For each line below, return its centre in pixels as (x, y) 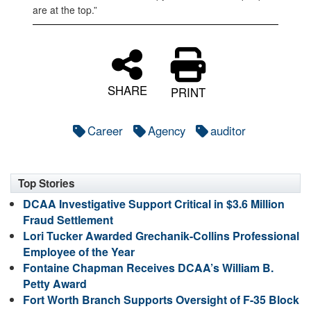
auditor (228, 130)
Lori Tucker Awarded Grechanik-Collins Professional (161, 235)
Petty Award (55, 283)
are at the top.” (65, 9)
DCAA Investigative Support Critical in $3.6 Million (154, 203)
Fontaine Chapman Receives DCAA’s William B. (148, 267)
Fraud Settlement (68, 219)
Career (105, 130)
